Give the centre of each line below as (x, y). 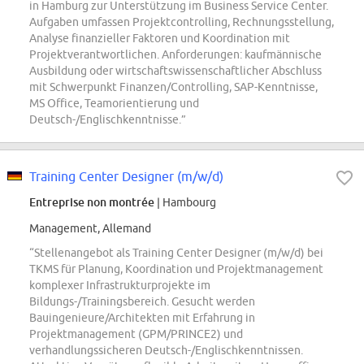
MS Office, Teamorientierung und (114, 104)
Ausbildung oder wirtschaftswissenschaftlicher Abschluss (175, 71)
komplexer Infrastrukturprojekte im (120, 286)
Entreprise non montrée (92, 202)
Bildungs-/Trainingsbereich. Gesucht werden (142, 302)
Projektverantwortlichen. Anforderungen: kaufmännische (175, 55)
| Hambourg (185, 203)
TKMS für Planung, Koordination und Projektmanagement (176, 269)
